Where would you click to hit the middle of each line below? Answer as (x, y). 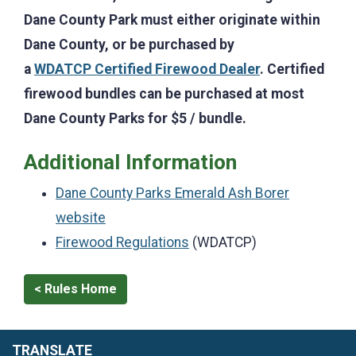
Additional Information (130, 162)
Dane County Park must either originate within (172, 19)
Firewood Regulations (122, 242)
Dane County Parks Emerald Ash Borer (172, 193)
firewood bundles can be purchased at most (164, 93)
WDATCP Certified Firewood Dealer (147, 69)
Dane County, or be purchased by (129, 44)
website (81, 217)
